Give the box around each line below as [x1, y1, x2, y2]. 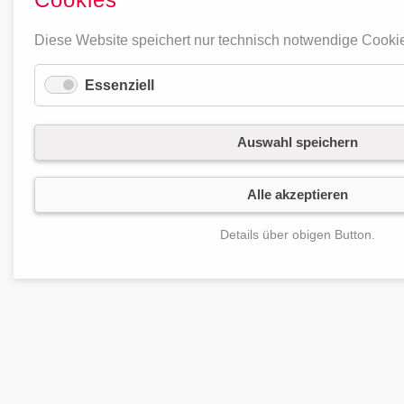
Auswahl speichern [237, 134, 358, 150]
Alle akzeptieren [247, 187, 348, 202]
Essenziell [85, 78, 154, 93]
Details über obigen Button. [220, 227, 375, 242]
